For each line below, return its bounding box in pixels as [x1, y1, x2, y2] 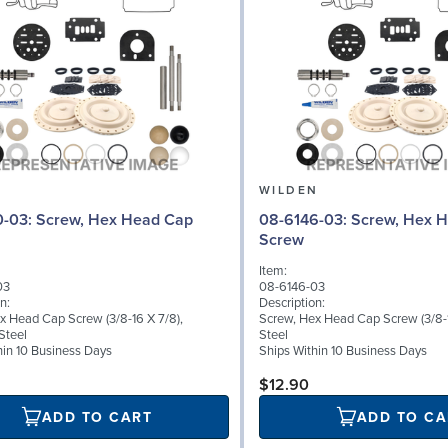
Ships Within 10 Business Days [259, 343, 427, 360]
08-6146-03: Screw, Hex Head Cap [259, 209, 351, 230]
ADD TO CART [41, 408, 153, 426]
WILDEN [259, 182, 319, 198]
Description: [259, 295, 325, 312]
